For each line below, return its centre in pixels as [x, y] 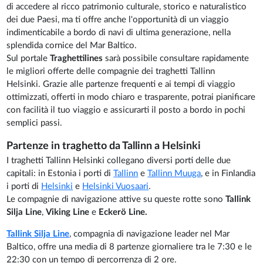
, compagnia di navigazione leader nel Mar [150, 234]
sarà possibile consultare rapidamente [177, 59]
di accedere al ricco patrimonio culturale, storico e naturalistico [127, 7]
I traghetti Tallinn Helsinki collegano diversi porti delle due [119, 161]
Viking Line [69, 213]
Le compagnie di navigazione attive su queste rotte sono [116, 200]
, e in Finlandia [228, 174]
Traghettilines [78, 59]
